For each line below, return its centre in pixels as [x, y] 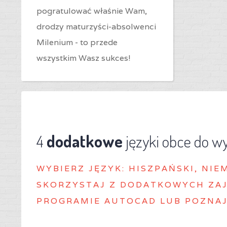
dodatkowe [85, 141]
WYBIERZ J [65, 168]
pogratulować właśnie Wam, [92, 11]
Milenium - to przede [77, 42]
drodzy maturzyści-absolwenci [96, 27]
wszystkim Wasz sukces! [84, 58]
